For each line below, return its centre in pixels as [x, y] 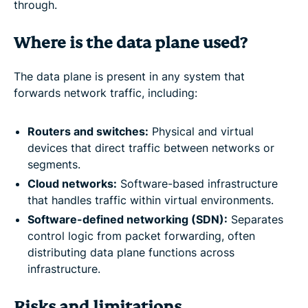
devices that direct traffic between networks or [151, 147]
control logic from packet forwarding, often [141, 235]
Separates [255, 219]
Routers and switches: [88, 131]
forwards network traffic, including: [106, 92]
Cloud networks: [72, 183]
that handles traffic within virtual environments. [151, 200]
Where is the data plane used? [130, 43]
